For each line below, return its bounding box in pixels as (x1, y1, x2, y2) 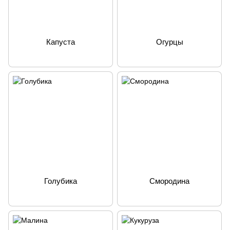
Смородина (149, 176, 189, 185)
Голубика (44, 176, 77, 185)
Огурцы (156, 37, 183, 46)
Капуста (46, 37, 75, 46)
